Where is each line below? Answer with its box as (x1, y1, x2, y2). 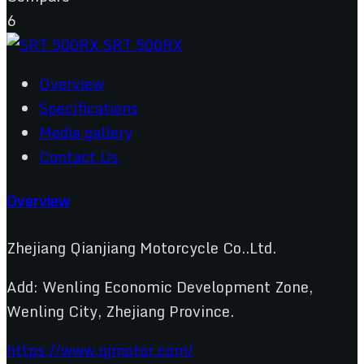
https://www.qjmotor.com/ (6, 337, 193, 362)
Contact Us (39, 144, 119, 169)
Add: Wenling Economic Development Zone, (6, 274, 313, 299)
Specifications (39, 95, 138, 120)
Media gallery (39, 119, 132, 145)
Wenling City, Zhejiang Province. (6, 298, 234, 323)
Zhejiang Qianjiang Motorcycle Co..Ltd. (6, 235, 276, 260)
